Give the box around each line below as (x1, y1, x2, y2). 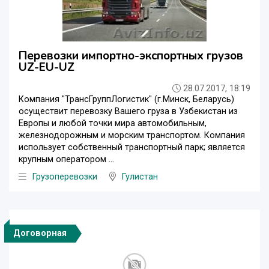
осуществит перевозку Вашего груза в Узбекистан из (19, 106, 238, 116)
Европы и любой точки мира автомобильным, (19, 118, 207, 128)
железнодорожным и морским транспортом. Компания (19, 130, 245, 141)
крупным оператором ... (19, 154, 114, 165)
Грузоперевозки (32, 171, 97, 182)
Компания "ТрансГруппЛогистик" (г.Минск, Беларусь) (19, 94, 234, 104)
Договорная (13, 228, 67, 238)
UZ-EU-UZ (19, 59, 74, 75)
